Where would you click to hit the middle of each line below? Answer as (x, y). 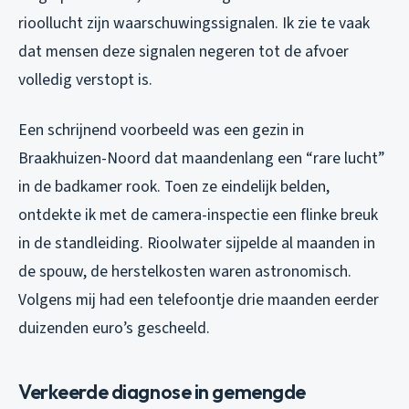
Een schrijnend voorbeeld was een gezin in (161, 131)
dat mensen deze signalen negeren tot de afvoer (184, 52)
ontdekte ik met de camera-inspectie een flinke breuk (198, 215)
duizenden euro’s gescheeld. (114, 329)
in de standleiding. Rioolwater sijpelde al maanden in (197, 244)
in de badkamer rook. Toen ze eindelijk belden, (174, 187)
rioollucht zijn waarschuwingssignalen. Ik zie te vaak (194, 24)
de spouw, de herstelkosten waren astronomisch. (185, 272)
